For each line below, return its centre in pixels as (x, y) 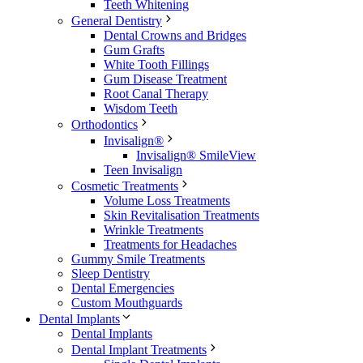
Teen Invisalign (143, 169)
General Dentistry (117, 20)
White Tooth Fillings (156, 64)
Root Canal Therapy (156, 93)
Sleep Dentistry (111, 273)
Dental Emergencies (123, 288)
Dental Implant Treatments (139, 349)
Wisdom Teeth (141, 108)
